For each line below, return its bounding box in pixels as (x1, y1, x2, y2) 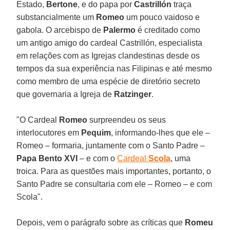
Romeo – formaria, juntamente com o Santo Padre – (16, 141, 205, 150)
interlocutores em (16, 128, 82, 137)
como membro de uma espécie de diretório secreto (16, 76, 201, 86)
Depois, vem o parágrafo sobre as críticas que (16, 218, 185, 227)
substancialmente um (16, 12, 97, 22)
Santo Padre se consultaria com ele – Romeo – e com (16, 179, 213, 188)
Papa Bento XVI (16, 154, 80, 163)
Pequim (81, 128, 111, 137)
